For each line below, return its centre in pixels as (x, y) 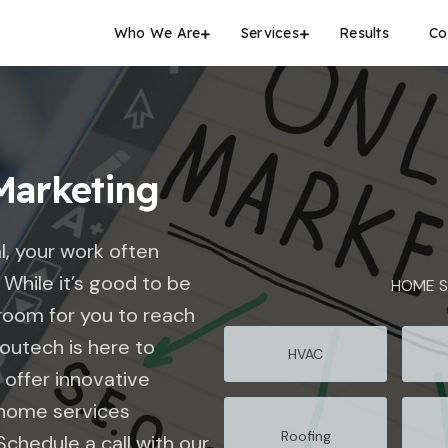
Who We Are (157, 33)
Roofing (305, 435)
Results (363, 33)
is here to (109, 347)
